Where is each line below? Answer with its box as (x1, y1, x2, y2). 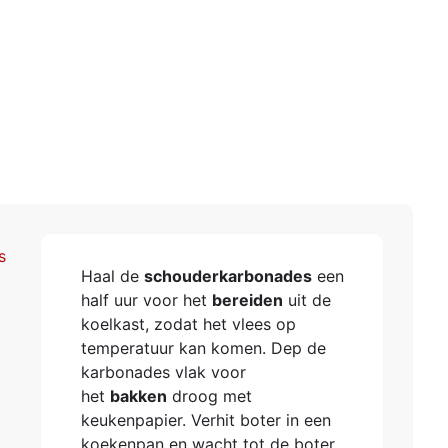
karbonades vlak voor (80, 362, 246, 382)
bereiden (211, 290, 283, 310)
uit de (282, 290, 331, 310)
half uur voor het (80, 290, 212, 310)
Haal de (80, 266, 144, 286)
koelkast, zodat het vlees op (80, 314, 296, 334)
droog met (166, 386, 252, 406)
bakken (109, 386, 167, 406)
